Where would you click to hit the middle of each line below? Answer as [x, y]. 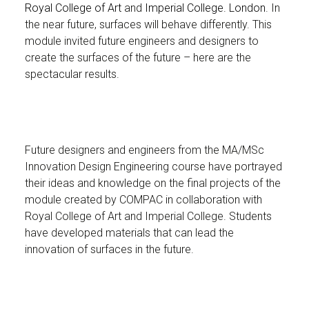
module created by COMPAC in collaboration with [143, 200]
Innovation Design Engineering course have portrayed [153, 167]
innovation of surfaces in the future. [109, 249]
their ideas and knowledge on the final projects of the [152, 183]
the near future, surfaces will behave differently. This [148, 24]
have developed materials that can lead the [129, 233]
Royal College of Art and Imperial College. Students [148, 216]
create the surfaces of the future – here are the [138, 58]
